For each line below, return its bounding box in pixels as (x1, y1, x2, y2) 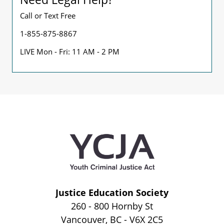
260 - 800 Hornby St (71, 200, 153, 212)
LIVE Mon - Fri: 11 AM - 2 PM (20, 46, 119, 56)
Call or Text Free (20, 10, 75, 20)
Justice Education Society (55, 186, 168, 198)
